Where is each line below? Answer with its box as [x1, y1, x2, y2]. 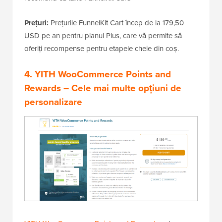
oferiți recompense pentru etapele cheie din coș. [24, 43, 179, 54]
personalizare [24, 95, 82, 109]
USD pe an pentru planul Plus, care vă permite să [24, 30, 182, 41]
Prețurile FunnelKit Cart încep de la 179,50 [49, 17, 184, 28]
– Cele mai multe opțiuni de [61, 81, 181, 95]
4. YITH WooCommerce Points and [24, 67, 171, 81]
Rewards [24, 81, 61, 95]
